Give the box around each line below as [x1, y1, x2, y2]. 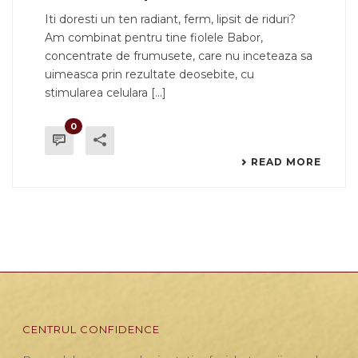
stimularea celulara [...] [45, 86, 166, 101]
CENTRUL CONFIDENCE [22, 323, 161, 336]
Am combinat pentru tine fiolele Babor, [45, 30, 263, 46]
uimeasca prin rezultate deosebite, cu [45, 67, 254, 82]
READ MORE [251, 156, 321, 169]
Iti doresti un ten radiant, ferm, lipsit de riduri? [45, 12, 296, 27]
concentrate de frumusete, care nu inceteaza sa [45, 49, 312, 64]
